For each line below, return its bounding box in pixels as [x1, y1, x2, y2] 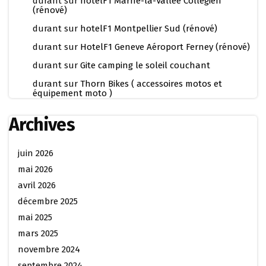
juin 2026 [18, 148, 53, 159]
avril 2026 [18, 180, 56, 191]
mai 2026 [18, 164, 53, 175]
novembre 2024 [18, 244, 80, 255]
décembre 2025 [18, 196, 78, 207]
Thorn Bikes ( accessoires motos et [80, 78, 222, 90]
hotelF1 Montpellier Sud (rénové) [80, 23, 217, 34]
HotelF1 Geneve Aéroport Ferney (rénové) [80, 42, 250, 53]
